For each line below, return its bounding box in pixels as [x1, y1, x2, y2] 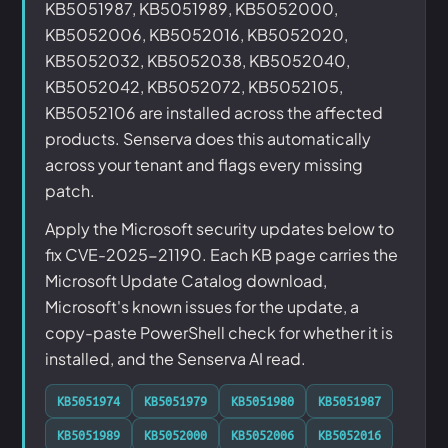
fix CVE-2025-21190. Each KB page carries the [45, 244, 398, 265]
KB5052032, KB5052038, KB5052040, [45, 50, 350, 71]
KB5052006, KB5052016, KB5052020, [45, 24, 348, 45]
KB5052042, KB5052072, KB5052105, [45, 76, 343, 97]
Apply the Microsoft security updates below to [45, 218, 394, 239]
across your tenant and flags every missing [45, 154, 363, 175]
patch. [45, 180, 95, 201]
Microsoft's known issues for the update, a [45, 296, 359, 317]
